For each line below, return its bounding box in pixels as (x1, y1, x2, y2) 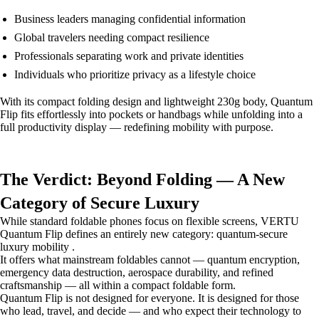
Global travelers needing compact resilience (14, 31, 209, 43)
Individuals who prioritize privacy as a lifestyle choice (14, 68, 256, 80)
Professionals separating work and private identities (14, 50, 244, 62)
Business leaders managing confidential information (14, 13, 246, 25)
